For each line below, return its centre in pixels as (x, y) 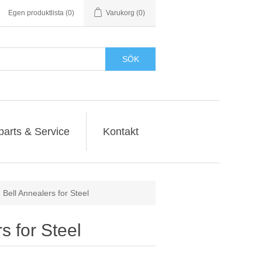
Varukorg (120, 13)
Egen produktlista (36, 13)
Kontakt (121, 132)
